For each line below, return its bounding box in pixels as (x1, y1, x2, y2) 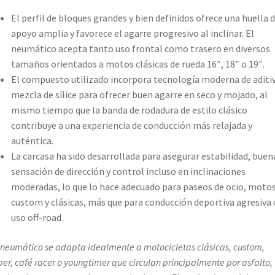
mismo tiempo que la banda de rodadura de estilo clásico (10, 104, 247, 117)
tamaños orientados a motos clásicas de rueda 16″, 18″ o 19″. (10, 58, 265, 71)
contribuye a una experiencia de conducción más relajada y (10, 119, 252, 132)
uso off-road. (10, 211, 63, 224)
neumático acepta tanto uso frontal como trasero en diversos (10, 42, 270, 55)
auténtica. (10, 134, 53, 147)
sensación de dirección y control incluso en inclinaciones (10, 165, 246, 178)
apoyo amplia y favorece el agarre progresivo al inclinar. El (10, 27, 254, 40)
